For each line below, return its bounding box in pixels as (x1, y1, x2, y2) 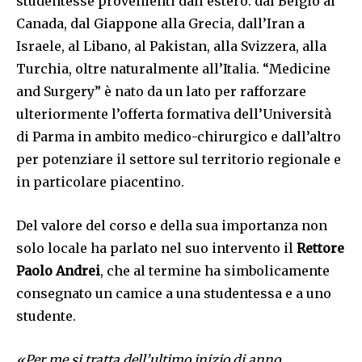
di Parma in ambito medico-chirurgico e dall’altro (16, 128, 341, 145)
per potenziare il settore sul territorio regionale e (16, 151, 341, 168)
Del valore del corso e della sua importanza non (16, 217, 327, 234)
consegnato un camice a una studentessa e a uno (16, 285, 331, 302)
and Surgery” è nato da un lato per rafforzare (16, 83, 306, 100)
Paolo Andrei (16, 263, 100, 280)
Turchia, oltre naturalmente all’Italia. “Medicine (16, 61, 330, 78)
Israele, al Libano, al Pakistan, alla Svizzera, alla (16, 38, 326, 55)
